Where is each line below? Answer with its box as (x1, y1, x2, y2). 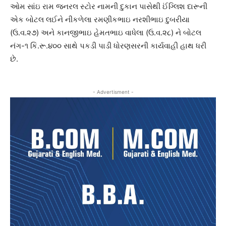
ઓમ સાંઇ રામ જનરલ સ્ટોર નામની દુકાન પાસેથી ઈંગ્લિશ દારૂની (10, 1, 207, 11)
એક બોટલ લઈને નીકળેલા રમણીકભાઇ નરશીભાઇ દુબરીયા (10, 14, 190, 24)
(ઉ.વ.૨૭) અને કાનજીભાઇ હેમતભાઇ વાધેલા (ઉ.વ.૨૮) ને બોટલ (10, 27, 201, 37)
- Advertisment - (92, 88, 134, 95)
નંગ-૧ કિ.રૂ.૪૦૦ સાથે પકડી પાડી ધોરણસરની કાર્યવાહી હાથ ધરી (10, 40, 206, 50)
